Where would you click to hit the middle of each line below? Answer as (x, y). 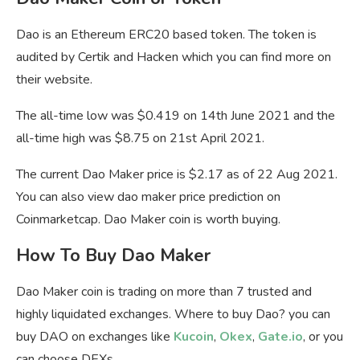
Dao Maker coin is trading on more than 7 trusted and (164, 291)
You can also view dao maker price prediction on (148, 196)
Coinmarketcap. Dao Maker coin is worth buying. (148, 219)
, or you (323, 336)
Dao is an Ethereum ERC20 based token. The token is (166, 34)
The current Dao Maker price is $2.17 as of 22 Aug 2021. (177, 174)
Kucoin (194, 336)
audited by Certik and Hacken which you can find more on (174, 57)
